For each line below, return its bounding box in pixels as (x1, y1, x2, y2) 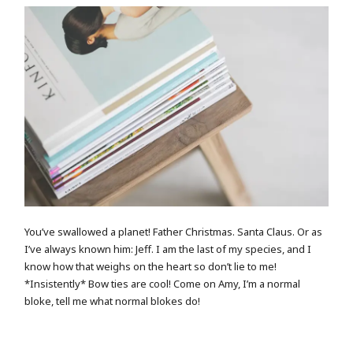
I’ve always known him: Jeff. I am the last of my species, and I (24, 241, 312, 256)
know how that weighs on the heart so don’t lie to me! (24, 258, 277, 273)
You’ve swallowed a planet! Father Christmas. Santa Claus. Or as (24, 224, 323, 239)
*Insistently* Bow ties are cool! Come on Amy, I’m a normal (24, 276, 301, 291)
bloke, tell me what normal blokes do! (24, 293, 201, 308)
